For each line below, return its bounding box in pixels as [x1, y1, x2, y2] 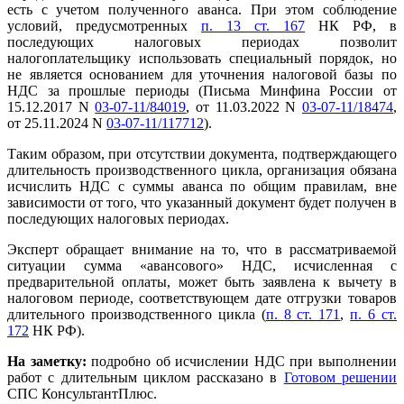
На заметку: [7, 353, 87, 370]
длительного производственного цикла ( [7, 307, 266, 323]
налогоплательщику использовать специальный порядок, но [7, 50, 397, 67]
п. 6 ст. [350, 307, 398, 323]
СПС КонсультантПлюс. [7, 386, 157, 402]
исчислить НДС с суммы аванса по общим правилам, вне [7, 179, 397, 195]
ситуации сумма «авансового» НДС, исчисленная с [7, 258, 397, 274]
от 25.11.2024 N [7, 115, 106, 132]
